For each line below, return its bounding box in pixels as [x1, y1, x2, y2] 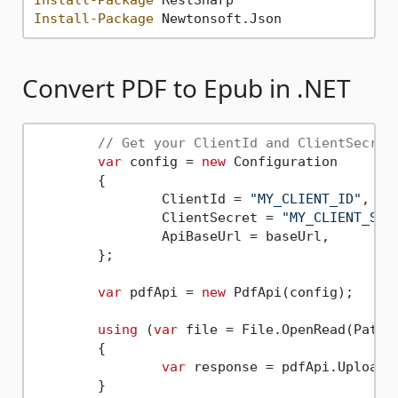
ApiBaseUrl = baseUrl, [33, 227, 162, 244]
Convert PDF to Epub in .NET [22, 71, 351, 106]
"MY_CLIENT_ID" [249, 190, 362, 207]
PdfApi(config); [225, 283, 354, 300]
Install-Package [33, 10, 154, 27]
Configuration [225, 153, 338, 170]
